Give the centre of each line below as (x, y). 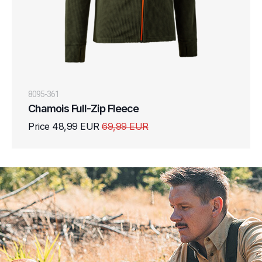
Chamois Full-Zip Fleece (83, 108)
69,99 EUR (125, 126)
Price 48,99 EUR (65, 126)
